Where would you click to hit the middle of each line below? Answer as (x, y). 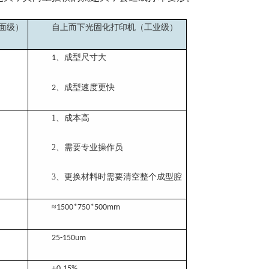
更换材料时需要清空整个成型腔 (123, 177)
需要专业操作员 (94, 147)
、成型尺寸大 (81, 57)
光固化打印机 (110, 27)
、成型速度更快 (85, 87)
